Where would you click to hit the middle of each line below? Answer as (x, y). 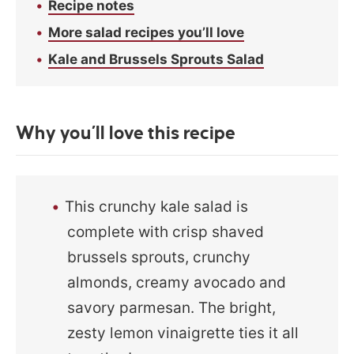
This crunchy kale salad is (157, 206)
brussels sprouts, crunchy (159, 257)
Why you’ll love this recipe (126, 133)
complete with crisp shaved (166, 232)
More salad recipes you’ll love (146, 32)
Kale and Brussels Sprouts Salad (156, 59)
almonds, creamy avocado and (177, 282)
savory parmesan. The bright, (172, 307)
